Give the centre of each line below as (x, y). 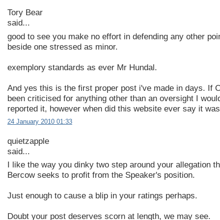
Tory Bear (25, 13)
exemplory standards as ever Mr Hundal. (82, 67)
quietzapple (28, 141)
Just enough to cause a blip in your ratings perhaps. (102, 196)
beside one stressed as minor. (63, 47)
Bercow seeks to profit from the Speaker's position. (101, 175)
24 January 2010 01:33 (40, 121)
